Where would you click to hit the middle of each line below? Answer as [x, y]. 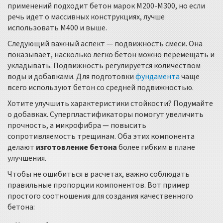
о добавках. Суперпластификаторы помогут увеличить [106, 115]
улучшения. [27, 159]
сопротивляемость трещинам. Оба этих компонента [101, 137]
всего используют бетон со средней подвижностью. [101, 88]
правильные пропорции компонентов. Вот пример [99, 185]
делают [22, 148]
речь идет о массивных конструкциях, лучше [86, 17]
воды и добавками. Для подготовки [71, 77]
